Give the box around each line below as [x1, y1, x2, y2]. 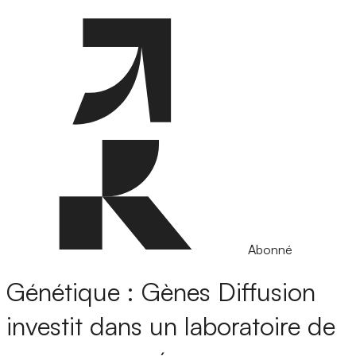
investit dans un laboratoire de [6, 310, 335, 342]
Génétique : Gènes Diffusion [6, 276, 315, 308]
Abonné [248, 242, 292, 257]
